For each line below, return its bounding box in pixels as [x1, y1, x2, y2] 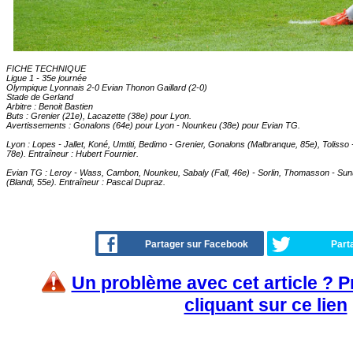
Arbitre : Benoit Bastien [6, 102, 93, 111]
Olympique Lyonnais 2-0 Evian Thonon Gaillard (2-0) [6, 83, 207, 92]
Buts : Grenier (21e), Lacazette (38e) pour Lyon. [6, 111, 191, 121]
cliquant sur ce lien [184, 295, 347, 315]
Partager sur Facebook [145, 239, 248, 250]
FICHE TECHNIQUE [6, 64, 86, 73]
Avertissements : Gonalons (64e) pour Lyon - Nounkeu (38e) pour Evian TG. [6, 121, 300, 130]
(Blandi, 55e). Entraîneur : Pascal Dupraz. [6, 177, 165, 187]
